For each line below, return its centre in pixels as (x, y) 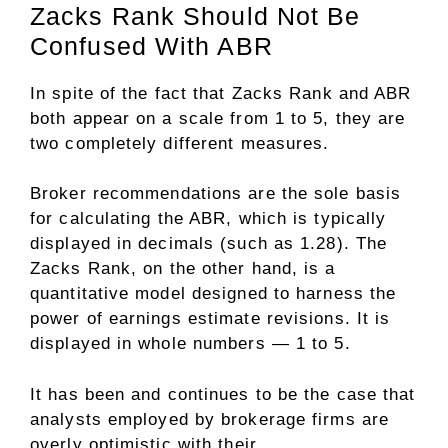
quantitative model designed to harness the (213, 294)
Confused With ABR (151, 45)
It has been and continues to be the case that (223, 394)
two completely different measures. (180, 143)
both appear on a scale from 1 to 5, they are (218, 118)
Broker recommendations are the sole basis (216, 194)
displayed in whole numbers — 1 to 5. (190, 344)
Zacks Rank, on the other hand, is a (183, 269)
